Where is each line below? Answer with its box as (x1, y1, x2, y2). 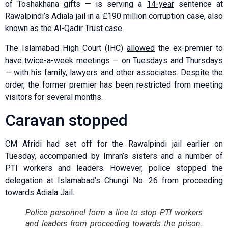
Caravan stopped (5, 110, 128, 130)
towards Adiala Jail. (5, 188, 74, 198)
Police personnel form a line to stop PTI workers (25, 208, 203, 218)
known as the (5, 23, 54, 34)
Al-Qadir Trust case (54, 23, 122, 34)
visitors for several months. (5, 92, 103, 102)
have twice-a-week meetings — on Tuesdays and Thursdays (5, 55, 223, 65)
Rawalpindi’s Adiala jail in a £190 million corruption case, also (5, 11, 223, 21)
